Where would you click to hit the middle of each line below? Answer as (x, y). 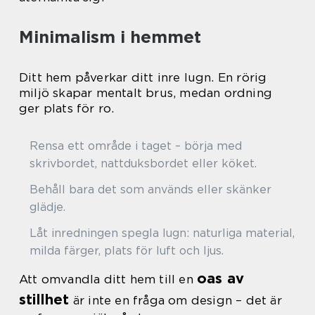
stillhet (44, 300)
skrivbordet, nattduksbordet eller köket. (143, 163)
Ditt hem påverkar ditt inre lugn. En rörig (143, 77)
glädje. (47, 207)
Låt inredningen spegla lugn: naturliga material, (162, 233)
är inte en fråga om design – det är (175, 300)
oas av (221, 278)
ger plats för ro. (67, 108)
